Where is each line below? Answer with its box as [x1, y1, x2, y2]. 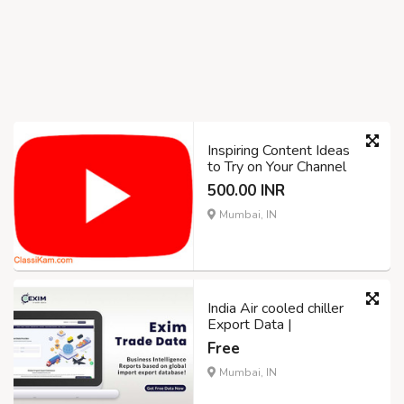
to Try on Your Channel [207, 156, 346, 177]
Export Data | [207, 315, 292, 335]
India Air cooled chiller [207, 298, 344, 319]
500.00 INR [207, 179, 285, 201]
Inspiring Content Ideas [207, 140, 350, 161]
